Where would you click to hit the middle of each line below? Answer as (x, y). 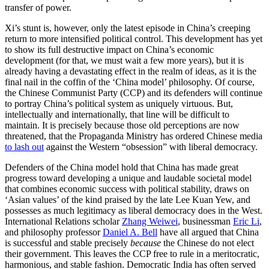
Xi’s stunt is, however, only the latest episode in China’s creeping (128, 28)
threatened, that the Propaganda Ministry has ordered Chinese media (134, 136)
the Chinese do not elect (207, 243)
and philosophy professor (54, 232)
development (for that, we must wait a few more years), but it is (124, 60)
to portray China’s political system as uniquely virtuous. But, (119, 103)
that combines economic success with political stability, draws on (127, 189)
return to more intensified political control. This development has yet (134, 38)
